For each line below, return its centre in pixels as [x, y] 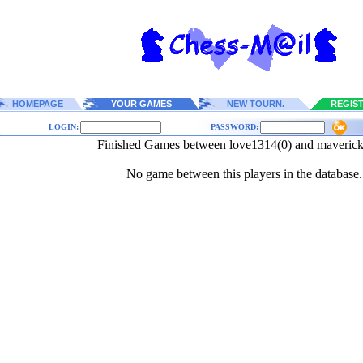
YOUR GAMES [141, 104]
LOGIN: [63, 127]
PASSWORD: [234, 127]
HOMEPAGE [38, 104]
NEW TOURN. [256, 104]
